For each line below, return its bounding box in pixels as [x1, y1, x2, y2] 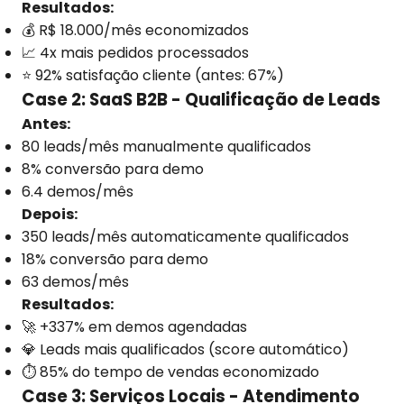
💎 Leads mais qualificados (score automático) [22, 339, 349, 360]
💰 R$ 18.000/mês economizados [22, 20, 249, 41]
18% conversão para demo [22, 249, 208, 270]
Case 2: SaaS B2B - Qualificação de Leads [22, 87, 381, 112]
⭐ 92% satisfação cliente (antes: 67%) [22, 65, 284, 86]
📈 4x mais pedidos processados [22, 42, 249, 63]
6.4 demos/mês [22, 181, 133, 202]
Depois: [22, 204, 78, 225]
